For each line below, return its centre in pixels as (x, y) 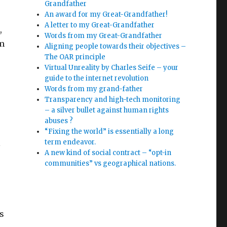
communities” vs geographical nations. (110, 164)
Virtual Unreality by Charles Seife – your (112, 68)
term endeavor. (70, 142)
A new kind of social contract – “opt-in (108, 153)
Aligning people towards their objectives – (116, 47)
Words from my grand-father (94, 89)
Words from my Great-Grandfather (104, 36)
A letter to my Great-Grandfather (100, 25)
